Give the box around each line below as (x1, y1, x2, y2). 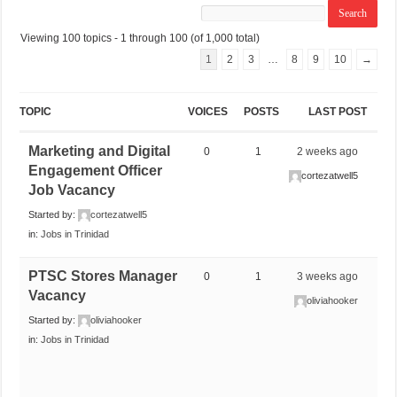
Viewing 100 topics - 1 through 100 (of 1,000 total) (20, 31, 261, 44)
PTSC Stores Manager (28, 268, 178, 284)
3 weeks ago (297, 269, 359, 283)
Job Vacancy (28, 182, 116, 198)
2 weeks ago (297, 144, 359, 158)
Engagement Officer (28, 162, 163, 178)
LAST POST (307, 105, 367, 118)
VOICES (187, 105, 228, 118)
